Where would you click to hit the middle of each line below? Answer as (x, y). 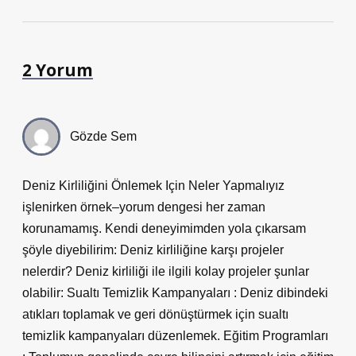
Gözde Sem (103, 136)
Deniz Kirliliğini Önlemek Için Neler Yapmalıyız (153, 186)
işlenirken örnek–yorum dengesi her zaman (144, 207)
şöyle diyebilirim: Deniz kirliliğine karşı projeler (153, 250)
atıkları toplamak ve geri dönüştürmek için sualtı (155, 314)
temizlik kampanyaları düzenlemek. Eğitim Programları (175, 336)
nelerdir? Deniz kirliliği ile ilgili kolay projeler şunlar (166, 271)
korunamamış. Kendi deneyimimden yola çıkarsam (164, 228)
